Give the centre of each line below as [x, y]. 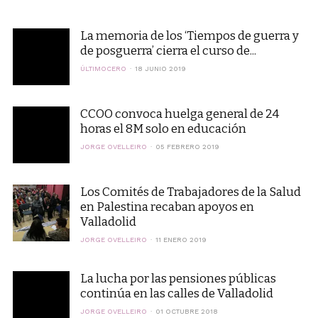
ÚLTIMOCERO [103, 68]
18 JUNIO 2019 [160, 68]
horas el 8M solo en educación [163, 128]
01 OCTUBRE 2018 [186, 311]
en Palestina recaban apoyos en [167, 207]
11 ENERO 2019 [181, 240]
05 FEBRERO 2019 [187, 147]
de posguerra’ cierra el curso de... [168, 50]
